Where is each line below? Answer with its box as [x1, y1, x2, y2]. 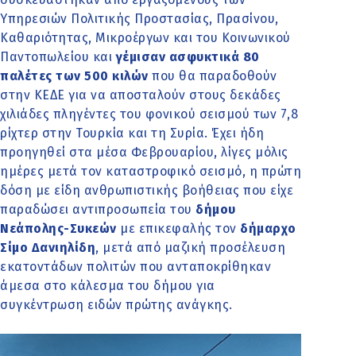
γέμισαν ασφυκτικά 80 [112, 49, 260, 65]
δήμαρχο [240, 221, 296, 237]
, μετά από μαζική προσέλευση [95, 240, 285, 256]
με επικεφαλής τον [116, 221, 240, 237]
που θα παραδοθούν [152, 68, 277, 84]
